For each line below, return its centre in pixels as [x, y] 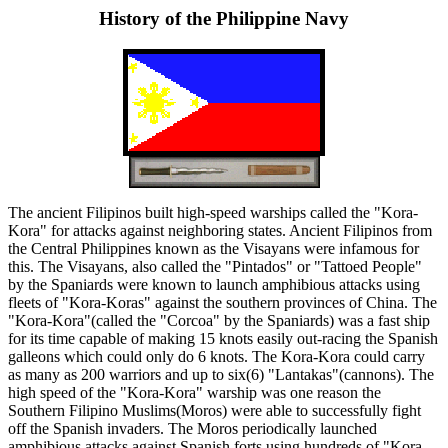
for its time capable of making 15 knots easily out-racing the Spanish [223, 338]
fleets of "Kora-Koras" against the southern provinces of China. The [222, 302]
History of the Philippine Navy [224, 18]
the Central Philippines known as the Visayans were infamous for [213, 248]
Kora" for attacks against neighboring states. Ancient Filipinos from [220, 230]
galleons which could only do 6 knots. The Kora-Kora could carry [216, 356]
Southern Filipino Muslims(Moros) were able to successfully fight [214, 410]
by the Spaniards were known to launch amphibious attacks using [214, 284]
